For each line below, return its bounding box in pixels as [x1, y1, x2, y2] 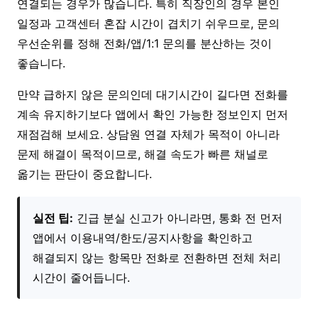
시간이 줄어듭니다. [33, 270, 130, 285]
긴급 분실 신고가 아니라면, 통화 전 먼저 [73, 210, 283, 225]
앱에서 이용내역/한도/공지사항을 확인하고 [33, 230, 253, 245]
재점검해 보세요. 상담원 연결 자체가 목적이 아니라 [17, 126, 280, 141]
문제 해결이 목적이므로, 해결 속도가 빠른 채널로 [17, 146, 268, 161]
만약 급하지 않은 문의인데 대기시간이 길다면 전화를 [17, 87, 288, 102]
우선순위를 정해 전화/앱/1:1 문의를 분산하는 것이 [17, 35, 272, 50]
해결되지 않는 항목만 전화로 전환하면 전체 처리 [33, 250, 281, 265]
